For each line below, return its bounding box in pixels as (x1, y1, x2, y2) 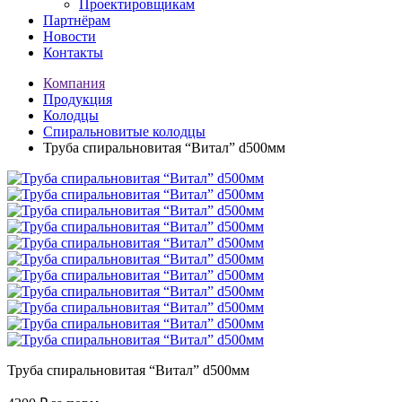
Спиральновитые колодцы (43, 124, 205, 139)
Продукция (43, 92, 112, 107)
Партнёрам (43, 13, 110, 28)
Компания (43, 75, 105, 91)
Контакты (43, 45, 103, 60)
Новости (43, 29, 96, 44)
